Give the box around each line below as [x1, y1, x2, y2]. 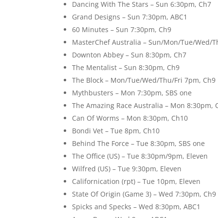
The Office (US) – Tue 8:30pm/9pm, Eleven [72, 151, 208, 161]
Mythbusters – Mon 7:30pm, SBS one [72, 88, 192, 98]
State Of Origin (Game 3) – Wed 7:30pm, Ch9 [72, 189, 217, 199]
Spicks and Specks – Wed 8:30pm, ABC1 [72, 202, 201, 212]
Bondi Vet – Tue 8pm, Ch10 [72, 126, 160, 136]
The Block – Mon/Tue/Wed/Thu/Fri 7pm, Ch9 [72, 75, 216, 85]
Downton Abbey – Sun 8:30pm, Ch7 [72, 50, 187, 60]
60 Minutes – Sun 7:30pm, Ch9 [72, 25, 172, 35]
